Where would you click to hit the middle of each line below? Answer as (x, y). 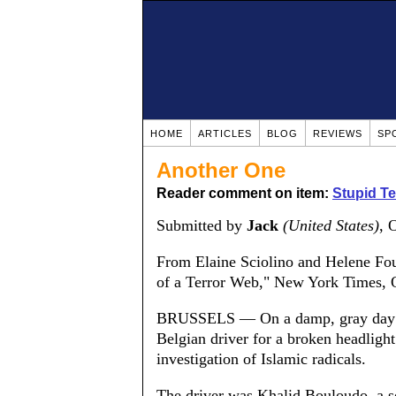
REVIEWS (338, 133)
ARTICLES (225, 133)
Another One (221, 170)
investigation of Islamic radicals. (261, 359)
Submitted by (202, 225)
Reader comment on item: (244, 193)
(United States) (331, 225)
